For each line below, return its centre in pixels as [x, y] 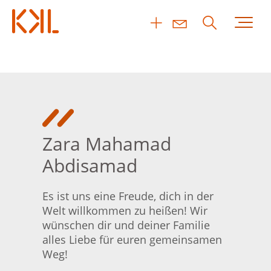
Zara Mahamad [107, 144]
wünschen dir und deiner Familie [126, 225]
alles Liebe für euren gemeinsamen [132, 240]
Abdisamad [90, 165]
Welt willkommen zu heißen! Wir [125, 211]
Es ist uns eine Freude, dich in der [128, 196]
